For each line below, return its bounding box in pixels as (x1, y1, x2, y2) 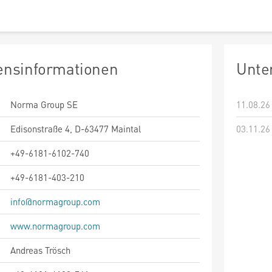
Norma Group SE (10, 98, 78, 110)
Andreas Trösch (10, 244, 70, 256)
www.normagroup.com (10, 220, 100, 232)
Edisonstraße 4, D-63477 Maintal (10, 123, 141, 135)
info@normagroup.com (10, 195, 100, 208)
